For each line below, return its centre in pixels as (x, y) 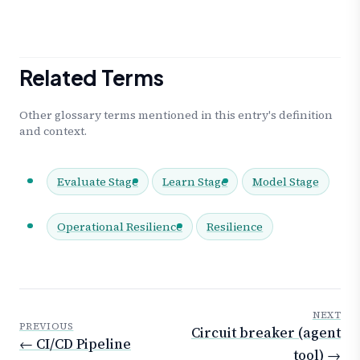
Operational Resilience (120, 227)
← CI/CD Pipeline (75, 344)
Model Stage (285, 182)
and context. (53, 131)
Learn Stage (195, 182)
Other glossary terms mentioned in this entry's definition (176, 115)
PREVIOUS (47, 327)
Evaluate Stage (98, 182)
